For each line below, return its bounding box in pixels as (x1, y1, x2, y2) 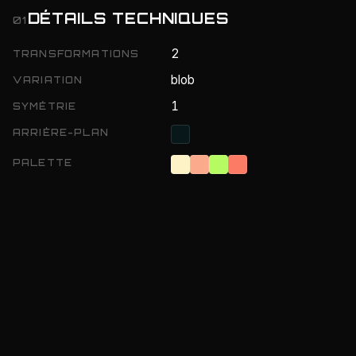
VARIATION (13, 73, 83, 86)
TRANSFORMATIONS (13, 47, 140, 60)
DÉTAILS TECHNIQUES (27, 9, 230, 27)
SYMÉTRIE (13, 99, 77, 112)
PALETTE (13, 156, 73, 168)
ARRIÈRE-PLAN (13, 126, 109, 138)
